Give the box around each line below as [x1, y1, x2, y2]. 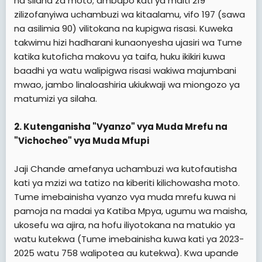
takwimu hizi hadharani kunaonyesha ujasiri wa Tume [14, 36, 242, 49]
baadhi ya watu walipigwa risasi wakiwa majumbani [14, 64, 236, 77]
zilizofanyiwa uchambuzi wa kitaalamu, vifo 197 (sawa [14, 8, 245, 20]
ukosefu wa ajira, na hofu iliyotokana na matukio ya [14, 218, 235, 231]
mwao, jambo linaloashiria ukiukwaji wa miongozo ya [14, 78, 240, 91]
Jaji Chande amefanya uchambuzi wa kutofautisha [14, 162, 237, 175]
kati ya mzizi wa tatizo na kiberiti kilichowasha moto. [14, 176, 240, 189]
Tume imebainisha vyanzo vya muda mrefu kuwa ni [14, 190, 236, 203]
